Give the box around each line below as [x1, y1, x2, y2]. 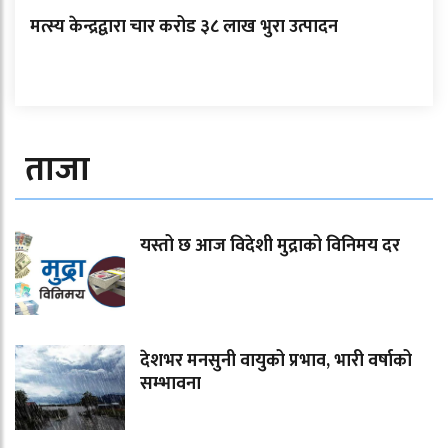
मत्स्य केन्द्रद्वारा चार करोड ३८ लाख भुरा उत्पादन [30, 11, 338, 42]
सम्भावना [140, 368, 201, 399]
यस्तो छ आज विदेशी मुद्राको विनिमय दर [140, 230, 400, 261]
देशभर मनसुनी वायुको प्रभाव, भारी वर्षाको [140, 345, 412, 376]
